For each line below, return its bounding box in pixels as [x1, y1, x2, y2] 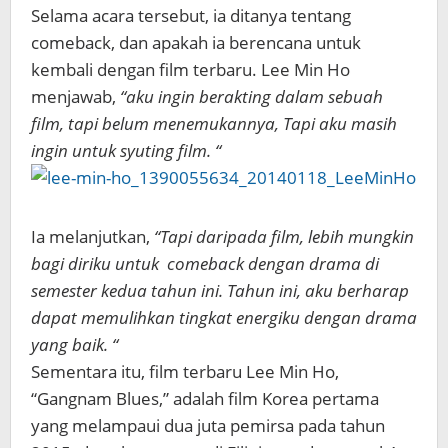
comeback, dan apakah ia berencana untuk [31, 31, 361, 54]
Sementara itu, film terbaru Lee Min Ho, [31, 360, 339, 383]
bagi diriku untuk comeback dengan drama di [31, 252, 379, 275]
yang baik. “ [31, 333, 118, 356]
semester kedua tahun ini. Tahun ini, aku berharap [31, 279, 409, 302]
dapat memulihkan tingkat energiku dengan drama [31, 306, 417, 329]
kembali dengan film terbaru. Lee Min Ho [31, 58, 350, 81]
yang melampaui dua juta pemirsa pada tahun [31, 414, 385, 437]
